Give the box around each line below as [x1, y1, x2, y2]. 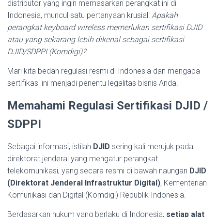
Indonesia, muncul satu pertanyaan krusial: [7, 11, 152, 20]
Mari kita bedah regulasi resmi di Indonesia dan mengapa [7, 66, 200, 76]
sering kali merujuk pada [110, 142, 193, 151]
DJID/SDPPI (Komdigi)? [7, 47, 86, 56]
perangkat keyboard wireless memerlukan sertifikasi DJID [7, 23, 202, 32]
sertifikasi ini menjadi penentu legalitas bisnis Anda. [7, 78, 178, 88]
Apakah [152, 11, 178, 20]
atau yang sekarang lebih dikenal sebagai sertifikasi [7, 35, 184, 44]
